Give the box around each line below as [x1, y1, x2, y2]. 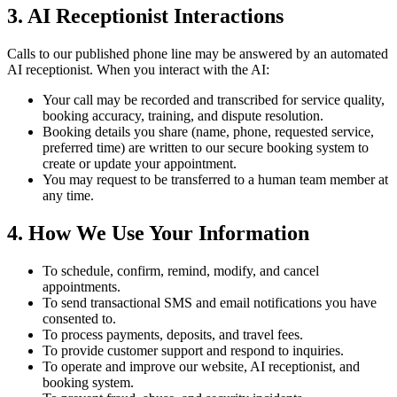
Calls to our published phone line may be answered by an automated [7, 46, 388, 62]
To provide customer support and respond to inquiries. [43, 343, 344, 359]
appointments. [43, 279, 121, 295]
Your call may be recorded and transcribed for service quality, [43, 92, 385, 108]
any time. [43, 188, 94, 204]
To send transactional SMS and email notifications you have [43, 295, 377, 311]
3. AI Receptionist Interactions [7, 4, 284, 28]
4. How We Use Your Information [7, 222, 309, 245]
